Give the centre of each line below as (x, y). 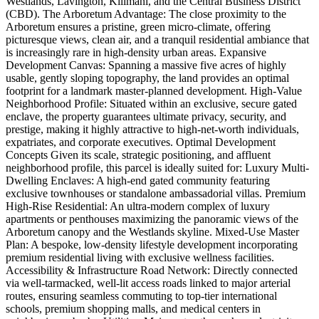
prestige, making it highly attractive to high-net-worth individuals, (152, 130)
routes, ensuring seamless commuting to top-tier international (141, 296)
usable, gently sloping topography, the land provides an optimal (147, 78)
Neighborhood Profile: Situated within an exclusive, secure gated (151, 104)
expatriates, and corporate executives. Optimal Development (141, 142)
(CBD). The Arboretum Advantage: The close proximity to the (146, 14)
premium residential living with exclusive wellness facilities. (140, 258)
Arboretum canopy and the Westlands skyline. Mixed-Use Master (152, 232)
